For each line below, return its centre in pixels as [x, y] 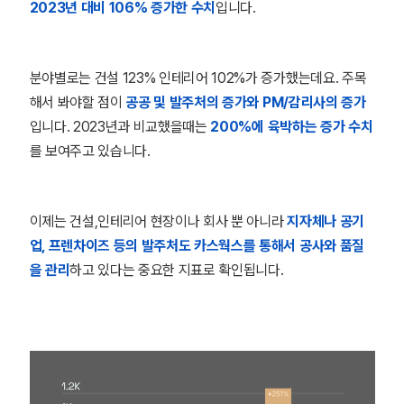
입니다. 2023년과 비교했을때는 [120, 127]
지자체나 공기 [326, 221]
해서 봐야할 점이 [78, 102]
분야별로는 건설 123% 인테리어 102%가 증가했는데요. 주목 [198, 78]
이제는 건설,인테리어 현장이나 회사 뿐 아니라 [158, 221]
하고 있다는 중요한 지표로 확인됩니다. [177, 270]
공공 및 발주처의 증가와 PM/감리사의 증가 [246, 102]
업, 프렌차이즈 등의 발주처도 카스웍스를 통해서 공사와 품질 [197, 246]
